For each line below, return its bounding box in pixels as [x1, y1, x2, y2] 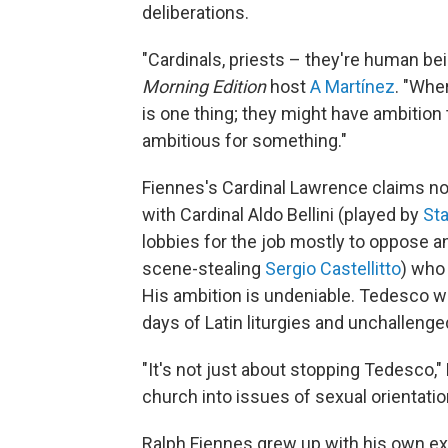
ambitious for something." [142, 130, 347, 151]
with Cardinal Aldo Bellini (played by [142, 204, 423, 225]
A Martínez [310, 76, 395, 97]
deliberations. [142, 2, 249, 23]
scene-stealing [142, 258, 265, 279]
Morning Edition [142, 76, 266, 97]
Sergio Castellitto [265, 258, 401, 279]
